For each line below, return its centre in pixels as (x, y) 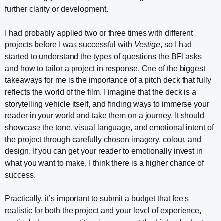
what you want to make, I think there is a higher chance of (104, 163)
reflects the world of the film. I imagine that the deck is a (101, 92)
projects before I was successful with (70, 45)
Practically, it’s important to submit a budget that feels (97, 199)
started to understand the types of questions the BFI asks (103, 57)
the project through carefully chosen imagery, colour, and (103, 140)
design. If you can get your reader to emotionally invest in (104, 151)
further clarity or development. (56, 9)
